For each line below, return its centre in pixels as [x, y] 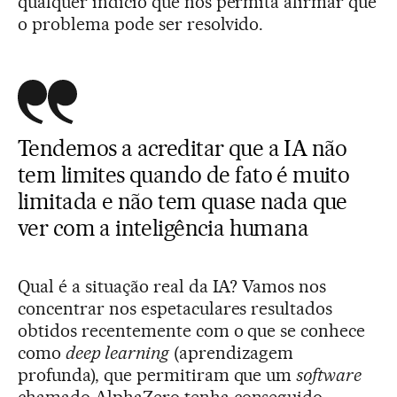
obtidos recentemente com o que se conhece [192, 331]
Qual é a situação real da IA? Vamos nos [172, 287]
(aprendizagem [231, 353]
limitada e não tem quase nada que [183, 202]
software [329, 375]
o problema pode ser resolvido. [141, 24]
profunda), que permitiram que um [157, 375]
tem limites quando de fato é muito [184, 175]
